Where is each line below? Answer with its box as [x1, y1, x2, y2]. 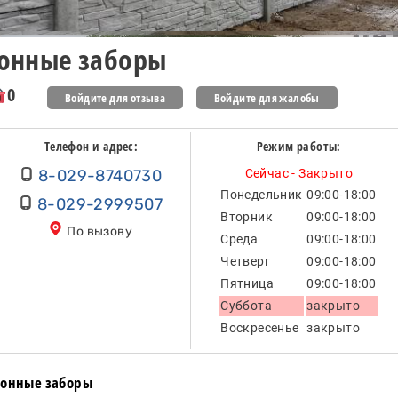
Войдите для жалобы [213, 90, 320, 107]
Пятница [220, 276, 275, 291]
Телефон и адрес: [44, 138, 139, 155]
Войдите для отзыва [65, 90, 166, 107]
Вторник [220, 210, 274, 225]
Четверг [220, 254, 271, 269]
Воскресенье [220, 321, 299, 336]
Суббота [220, 298, 273, 314]
